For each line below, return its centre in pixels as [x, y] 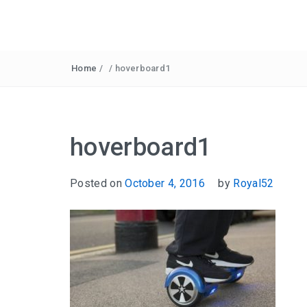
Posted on [98, 183]
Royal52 [254, 183]
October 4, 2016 [165, 183]
